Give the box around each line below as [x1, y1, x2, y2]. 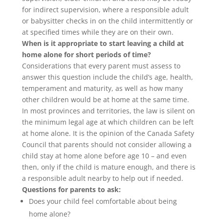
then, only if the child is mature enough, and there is [22, 162, 196, 172]
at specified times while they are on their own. [22, 27, 174, 37]
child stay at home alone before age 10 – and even [22, 151, 187, 160]
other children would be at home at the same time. [22, 95, 189, 104]
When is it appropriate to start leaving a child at [22, 39, 184, 48]
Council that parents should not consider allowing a [22, 140, 192, 149]
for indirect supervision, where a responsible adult [22, 5, 189, 14]
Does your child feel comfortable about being [28, 197, 177, 206]
